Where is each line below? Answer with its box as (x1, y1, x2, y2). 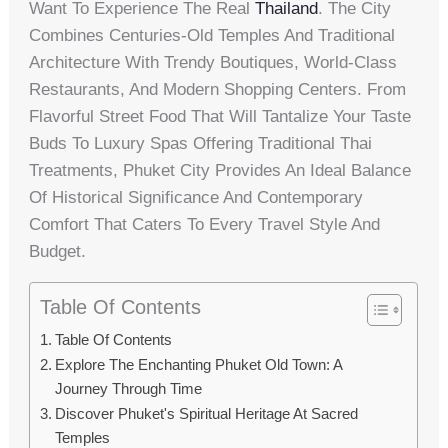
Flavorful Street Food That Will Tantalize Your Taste (29, 107, 412, 126)
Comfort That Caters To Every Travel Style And (29, 215, 381, 234)
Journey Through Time (55, 380, 203, 397)
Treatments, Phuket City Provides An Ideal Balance (29, 161, 412, 180)
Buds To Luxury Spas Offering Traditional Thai (29, 134, 373, 153)
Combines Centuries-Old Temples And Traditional (29, 26, 396, 45)
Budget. (29, 242, 87, 261)
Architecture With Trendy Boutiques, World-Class (29, 53, 398, 72)
